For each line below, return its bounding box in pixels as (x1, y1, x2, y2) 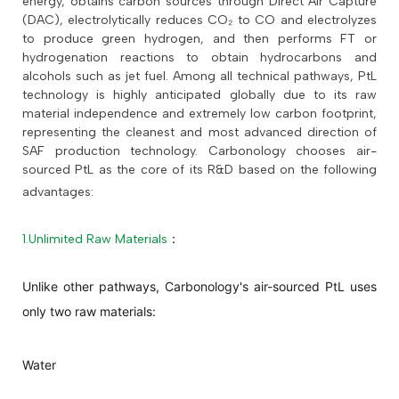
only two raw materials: (22, 304, 156, 320)
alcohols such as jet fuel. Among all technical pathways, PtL (22, 69, 377, 85)
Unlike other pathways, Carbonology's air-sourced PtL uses (22, 279, 377, 295)
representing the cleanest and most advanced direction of (22, 125, 377, 141)
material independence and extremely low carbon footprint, (22, 106, 377, 122)
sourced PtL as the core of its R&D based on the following (22, 162, 377, 178)
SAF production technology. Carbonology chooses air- (22, 143, 377, 159)
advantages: (22, 184, 94, 200)
